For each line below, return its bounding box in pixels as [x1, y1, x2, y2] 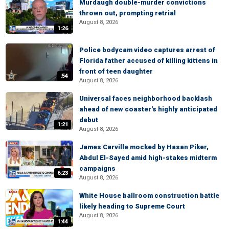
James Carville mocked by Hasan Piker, [79, 143, 209, 151]
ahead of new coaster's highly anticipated [79, 105, 217, 113]
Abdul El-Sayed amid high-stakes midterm [79, 154, 217, 162]
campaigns [79, 165, 116, 172]
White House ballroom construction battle [79, 192, 219, 199]
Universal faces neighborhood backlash [79, 95, 212, 102]
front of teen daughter [79, 67, 153, 75]
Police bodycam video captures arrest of [79, 46, 215, 54]
